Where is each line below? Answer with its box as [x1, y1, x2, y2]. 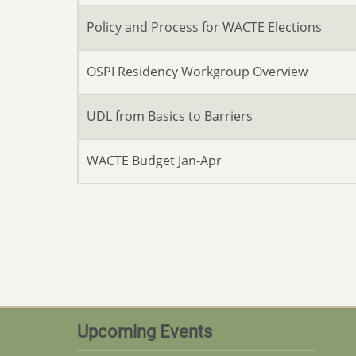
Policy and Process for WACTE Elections [87, 18, 322, 36]
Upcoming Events [77, 322, 212, 342]
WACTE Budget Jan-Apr [87, 152, 222, 169]
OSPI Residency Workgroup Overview [87, 63, 308, 80]
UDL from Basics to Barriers [87, 107, 253, 125]
